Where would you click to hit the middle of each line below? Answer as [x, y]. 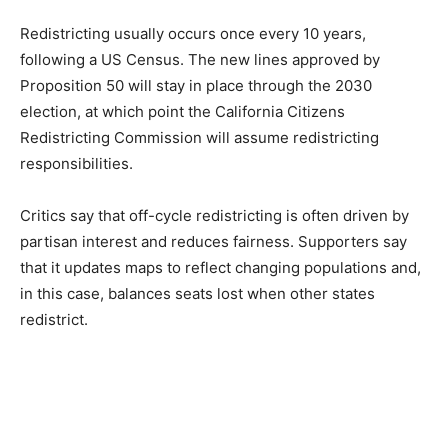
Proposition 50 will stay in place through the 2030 [196, 86]
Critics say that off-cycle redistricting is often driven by [214, 216]
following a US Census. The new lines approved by [200, 60]
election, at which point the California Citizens [182, 112]
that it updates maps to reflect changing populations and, [220, 268]
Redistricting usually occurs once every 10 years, [193, 34]
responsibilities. [76, 164]
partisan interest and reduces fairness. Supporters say [213, 242]
